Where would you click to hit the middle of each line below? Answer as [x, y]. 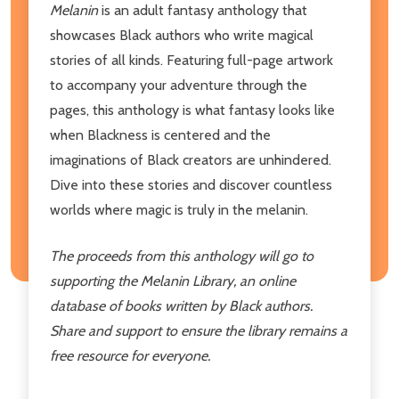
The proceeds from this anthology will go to [182, 256]
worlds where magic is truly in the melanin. [179, 209]
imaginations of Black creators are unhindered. [191, 159]
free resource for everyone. [130, 355]
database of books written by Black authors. [181, 305]
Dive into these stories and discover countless [191, 184]
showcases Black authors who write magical [182, 35]
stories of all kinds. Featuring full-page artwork [191, 60]
